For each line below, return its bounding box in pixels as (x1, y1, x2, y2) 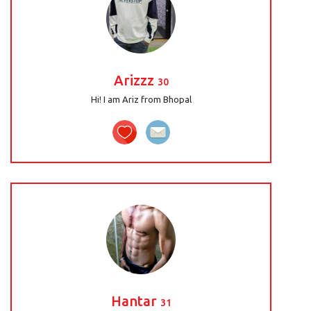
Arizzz (113, 72, 158, 88)
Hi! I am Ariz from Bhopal (90, 94, 192, 104)
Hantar (110, 293, 160, 309)
